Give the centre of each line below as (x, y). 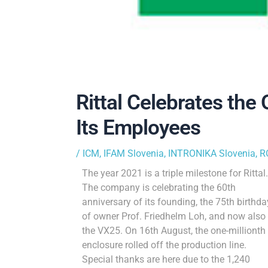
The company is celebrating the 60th (159, 188)
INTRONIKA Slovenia (211, 154)
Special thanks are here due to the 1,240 (166, 260)
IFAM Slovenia (133, 154)
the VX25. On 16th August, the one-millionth (173, 231)
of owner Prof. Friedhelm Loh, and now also (173, 217)
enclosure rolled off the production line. (164, 245)
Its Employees (138, 128)
